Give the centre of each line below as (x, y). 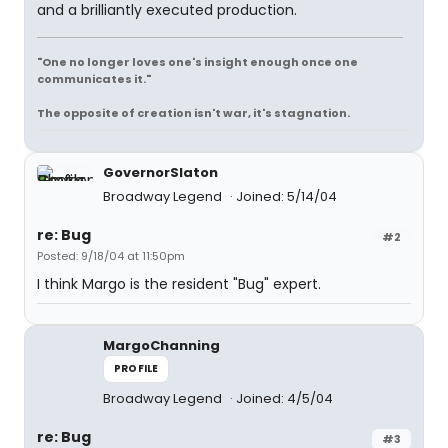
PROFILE (136, 368)
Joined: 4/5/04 (284, 398)
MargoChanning (161, 345)
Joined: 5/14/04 (286, 196)
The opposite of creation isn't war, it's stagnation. (193, 113)
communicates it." (94, 79)
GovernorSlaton (160, 172)
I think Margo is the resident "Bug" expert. (179, 284)
